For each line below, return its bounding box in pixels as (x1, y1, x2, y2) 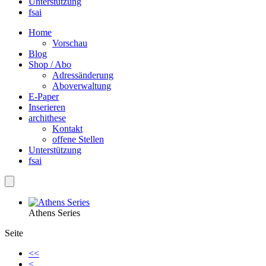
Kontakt (52, 123, 83, 134)
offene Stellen (52, 134, 104, 144)
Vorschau (52, 37, 87, 48)
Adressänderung (52, 69, 113, 80)
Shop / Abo (28, 59, 71, 69)
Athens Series (28, 207, 80, 218)
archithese (28, 112, 66, 123)
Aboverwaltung (52, 80, 111, 91)
